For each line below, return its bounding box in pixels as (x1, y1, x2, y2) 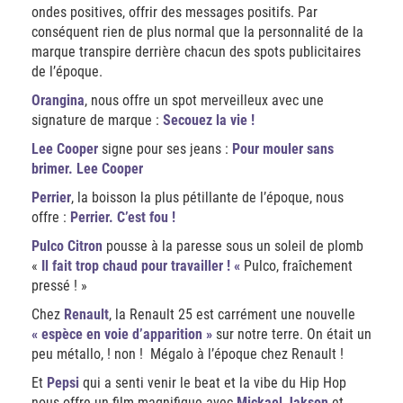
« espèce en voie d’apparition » (31, 326, 212, 343)
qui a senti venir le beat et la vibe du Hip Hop (79, 374, 346, 391)
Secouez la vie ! (159, 112, 255, 129)
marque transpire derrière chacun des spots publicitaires (31, 43, 361, 60)
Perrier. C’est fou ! (70, 209, 175, 226)
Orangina (31, 92, 85, 109)
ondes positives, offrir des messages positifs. (31, 4, 298, 21)
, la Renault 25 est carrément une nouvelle (109, 306, 355, 323)
